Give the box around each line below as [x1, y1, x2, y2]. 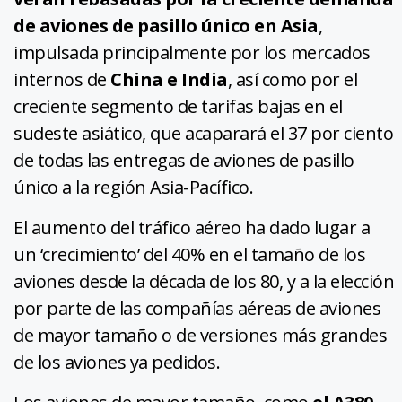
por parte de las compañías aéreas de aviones [13, 296, 380, 321]
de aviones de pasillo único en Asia [13, 13, 319, 39]
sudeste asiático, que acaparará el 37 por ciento [13, 121, 393, 146]
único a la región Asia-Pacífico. [13, 175, 253, 200]
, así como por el [227, 67, 357, 92]
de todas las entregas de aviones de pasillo [13, 148, 354, 173]
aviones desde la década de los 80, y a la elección [13, 269, 394, 294]
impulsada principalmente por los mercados [13, 40, 371, 66]
